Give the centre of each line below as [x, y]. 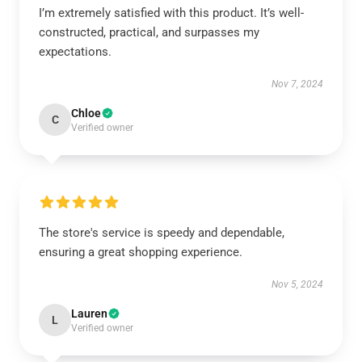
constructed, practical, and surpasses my [149, 32]
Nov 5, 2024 [297, 284]
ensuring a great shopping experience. [141, 252]
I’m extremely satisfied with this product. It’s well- [171, 13]
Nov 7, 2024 [297, 84]
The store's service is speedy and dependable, [162, 233]
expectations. [75, 52]
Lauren [89, 314]
